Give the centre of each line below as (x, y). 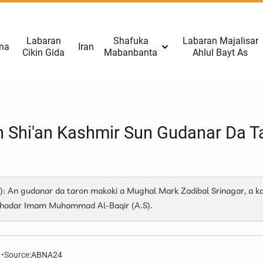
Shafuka (131, 41)
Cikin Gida (44, 53)
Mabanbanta (131, 53)
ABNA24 (47, 255)
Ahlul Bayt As (220, 53)
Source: (18, 255)
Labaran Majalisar (220, 41)
